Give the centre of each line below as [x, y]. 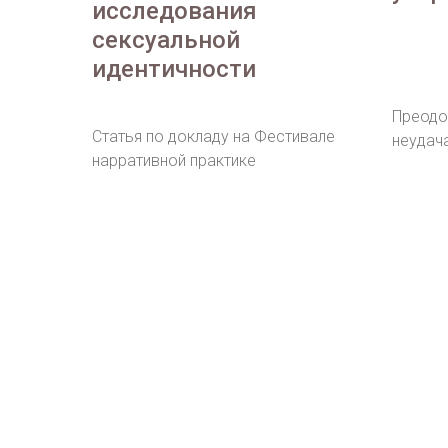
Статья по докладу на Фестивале [213, 137]
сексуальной [166, 40]
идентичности [174, 69]
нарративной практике [174, 161]
